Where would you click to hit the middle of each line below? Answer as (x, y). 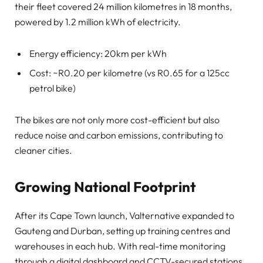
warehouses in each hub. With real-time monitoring (120, 246)
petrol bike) (53, 88)
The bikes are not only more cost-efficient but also (117, 120)
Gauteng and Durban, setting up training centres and (122, 230)
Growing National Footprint (105, 186)
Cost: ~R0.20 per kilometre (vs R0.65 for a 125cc (129, 73)
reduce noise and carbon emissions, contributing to (119, 135)
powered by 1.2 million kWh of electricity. (98, 21)
